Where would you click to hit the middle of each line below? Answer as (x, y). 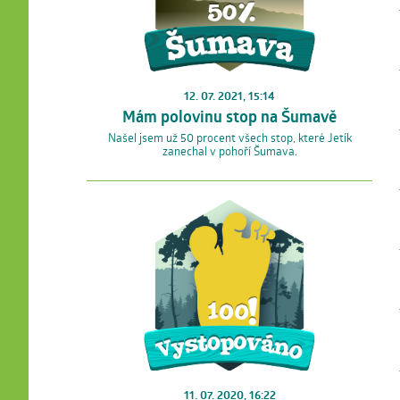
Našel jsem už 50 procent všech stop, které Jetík (229, 137)
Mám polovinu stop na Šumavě (229, 116)
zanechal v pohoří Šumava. (229, 150)
